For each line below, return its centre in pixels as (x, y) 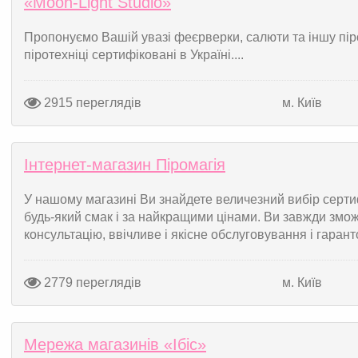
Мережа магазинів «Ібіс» (115, 344)
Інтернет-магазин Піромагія (125, 165)
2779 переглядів (91, 282)
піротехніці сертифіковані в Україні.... (134, 55)
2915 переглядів (91, 102)
